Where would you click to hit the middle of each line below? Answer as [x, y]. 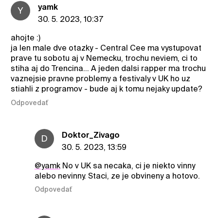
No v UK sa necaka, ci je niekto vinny [127, 165]
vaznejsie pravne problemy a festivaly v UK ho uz [101, 79]
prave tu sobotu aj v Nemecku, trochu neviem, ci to [104, 58]
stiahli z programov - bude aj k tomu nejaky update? [107, 89]
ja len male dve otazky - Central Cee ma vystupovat [106, 48]
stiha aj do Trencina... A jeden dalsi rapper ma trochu [109, 69]
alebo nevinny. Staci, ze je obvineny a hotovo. [117, 176]
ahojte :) [26, 38]
